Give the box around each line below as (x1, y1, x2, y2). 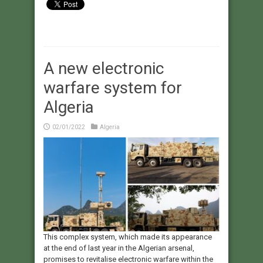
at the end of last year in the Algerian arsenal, (43, 244, 194, 253)
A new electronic (43, 59, 164, 79)
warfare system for (43, 78, 182, 98)
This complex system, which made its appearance (43, 232, 212, 242)
